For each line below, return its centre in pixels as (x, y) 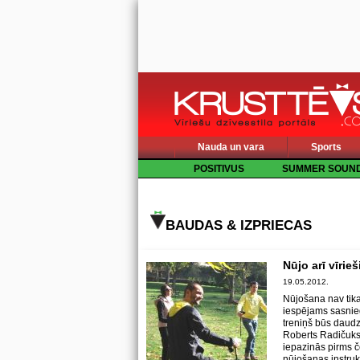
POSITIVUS (219, 169)
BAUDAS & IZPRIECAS (239, 225)
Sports (326, 147)
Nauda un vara (231, 147)
